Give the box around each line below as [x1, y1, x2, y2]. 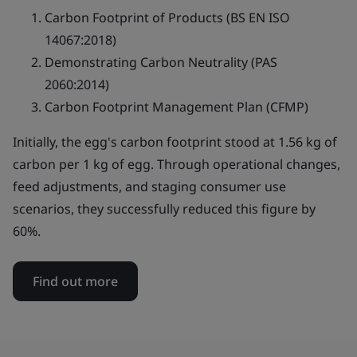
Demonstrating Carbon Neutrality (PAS [45, 53, 277, 71]
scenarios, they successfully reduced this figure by [13, 200, 316, 218]
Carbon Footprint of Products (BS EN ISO [45, 9, 290, 26]
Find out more [33, 273, 118, 290]
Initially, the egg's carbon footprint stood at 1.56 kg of [13, 133, 337, 151]
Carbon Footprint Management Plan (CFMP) [45, 98, 308, 116]
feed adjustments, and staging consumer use [13, 178, 286, 195]
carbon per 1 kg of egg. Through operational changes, [13, 155, 340, 173]
